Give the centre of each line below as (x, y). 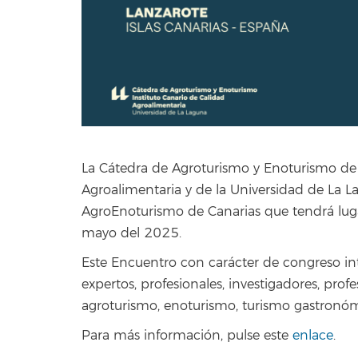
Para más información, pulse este (187, 336)
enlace (313, 336)
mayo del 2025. (131, 234)
